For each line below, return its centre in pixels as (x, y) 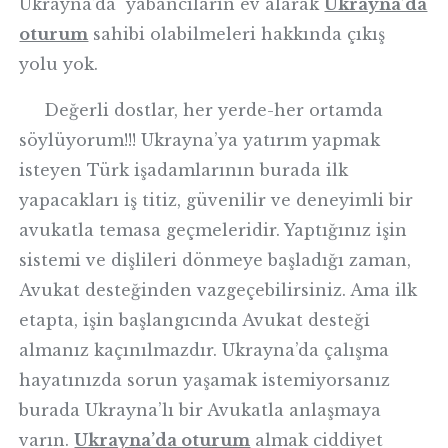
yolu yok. (59, 64)
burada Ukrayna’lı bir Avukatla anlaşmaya (200, 410)
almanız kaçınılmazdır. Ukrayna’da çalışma (204, 350)
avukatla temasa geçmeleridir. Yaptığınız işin (213, 230)
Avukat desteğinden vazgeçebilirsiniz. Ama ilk (218, 290)
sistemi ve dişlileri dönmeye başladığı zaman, (215, 260)
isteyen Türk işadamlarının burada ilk (184, 170)
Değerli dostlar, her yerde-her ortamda (201, 110)
